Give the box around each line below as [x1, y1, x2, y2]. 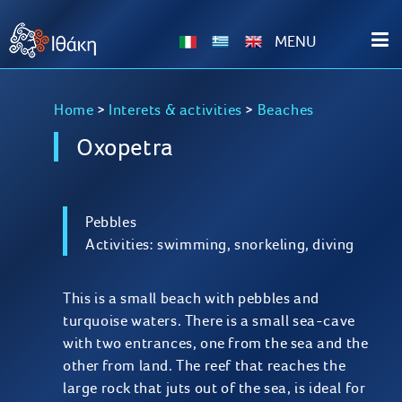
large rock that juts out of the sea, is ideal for [63, 378, 365, 398]
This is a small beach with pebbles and [63, 288, 319, 308]
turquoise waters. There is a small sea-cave [63, 310, 355, 330]
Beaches [257, 100, 314, 119]
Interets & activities [109, 100, 242, 119]
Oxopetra [76, 131, 174, 163]
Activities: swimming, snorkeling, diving [85, 234, 354, 254]
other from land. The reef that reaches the [63, 355, 346, 375]
